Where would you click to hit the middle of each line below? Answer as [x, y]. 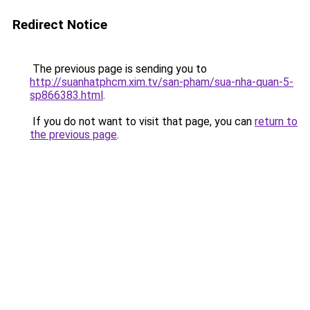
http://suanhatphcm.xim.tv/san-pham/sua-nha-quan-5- [162, 82]
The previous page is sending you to [118, 69]
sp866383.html [66, 95]
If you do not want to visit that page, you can [142, 121]
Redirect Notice [60, 25]
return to [276, 121]
